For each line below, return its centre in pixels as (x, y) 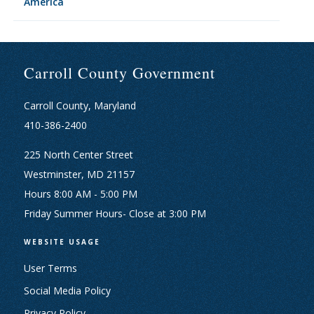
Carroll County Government (119, 73)
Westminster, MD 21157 (79, 174)
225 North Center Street (78, 155)
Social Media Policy (67, 291)
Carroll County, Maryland (80, 105)
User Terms (50, 268)
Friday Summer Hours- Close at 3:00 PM (115, 213)
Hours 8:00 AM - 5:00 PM (80, 194)
